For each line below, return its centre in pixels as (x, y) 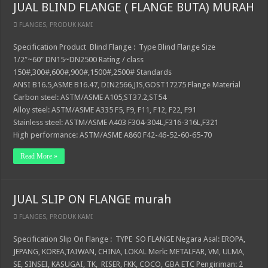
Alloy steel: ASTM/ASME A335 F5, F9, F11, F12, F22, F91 (105, 110)
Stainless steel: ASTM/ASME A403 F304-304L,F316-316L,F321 (116, 122)
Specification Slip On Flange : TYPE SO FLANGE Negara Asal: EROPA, (130, 239)
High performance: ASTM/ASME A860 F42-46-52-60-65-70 (113, 135)
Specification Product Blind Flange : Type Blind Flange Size (115, 47)
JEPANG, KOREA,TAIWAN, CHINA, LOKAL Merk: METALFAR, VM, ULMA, (129, 252)
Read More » (39, 156)
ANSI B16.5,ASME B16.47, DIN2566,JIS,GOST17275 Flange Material (127, 85)
